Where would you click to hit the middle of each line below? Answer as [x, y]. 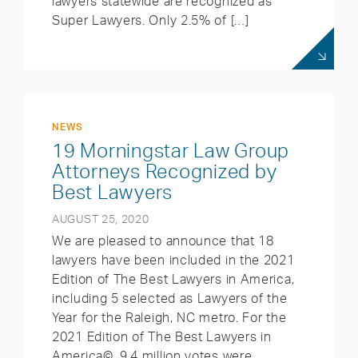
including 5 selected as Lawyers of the [170, 298]
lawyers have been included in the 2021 [173, 260]
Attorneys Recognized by [165, 171]
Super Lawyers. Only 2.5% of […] [151, 20]
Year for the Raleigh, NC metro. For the [169, 317]
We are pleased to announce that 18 [163, 241]
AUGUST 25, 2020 [101, 219]
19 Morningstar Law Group [171, 150]
